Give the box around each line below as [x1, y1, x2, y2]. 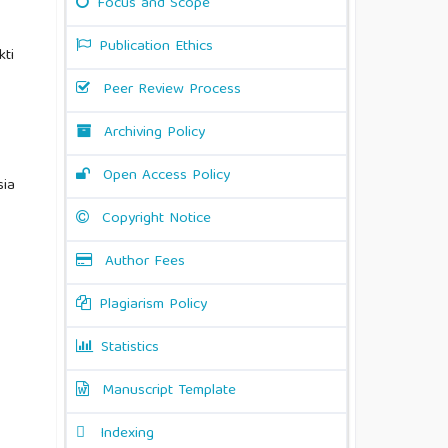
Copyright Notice [102, 206, 211, 233]
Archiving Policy [104, 120, 205, 147]
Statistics [101, 335, 159, 362]
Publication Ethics [99, 34, 213, 61]
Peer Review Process [103, 77, 241, 104]
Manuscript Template [102, 378, 236, 405]
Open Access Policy [103, 163, 230, 190]
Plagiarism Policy [99, 292, 207, 319]
